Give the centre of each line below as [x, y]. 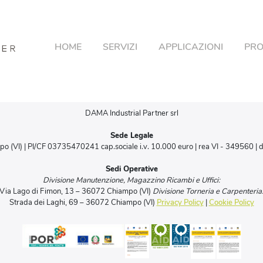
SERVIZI [120, 47]
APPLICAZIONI [190, 47]
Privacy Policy [180, 203]
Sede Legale [131, 136]
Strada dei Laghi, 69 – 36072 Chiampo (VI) [83, 203]
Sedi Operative [131, 169]
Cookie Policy [231, 203]
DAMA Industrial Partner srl [131, 113]
